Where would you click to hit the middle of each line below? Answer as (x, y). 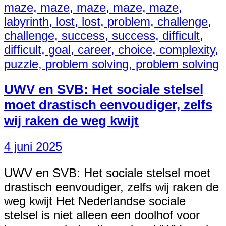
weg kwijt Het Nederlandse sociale (95, 201)
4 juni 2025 (33, 147)
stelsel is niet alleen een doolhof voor (102, 215)
